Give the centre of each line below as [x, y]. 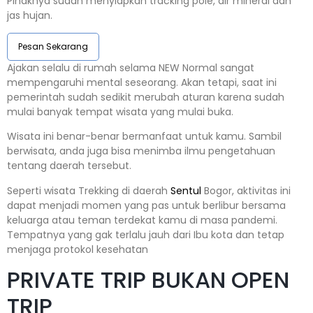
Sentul [186, 190]
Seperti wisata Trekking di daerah [89, 190]
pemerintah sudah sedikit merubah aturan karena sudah [146, 97]
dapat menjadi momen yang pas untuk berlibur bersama [146, 205]
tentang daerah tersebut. [69, 166]
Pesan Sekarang [53, 47]
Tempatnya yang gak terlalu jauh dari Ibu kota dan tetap [146, 234]
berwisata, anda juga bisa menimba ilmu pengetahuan [141, 151]
